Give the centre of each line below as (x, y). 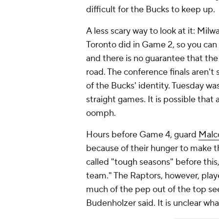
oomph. (101, 113)
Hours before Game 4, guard (142, 135)
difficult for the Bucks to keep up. (152, 10)
